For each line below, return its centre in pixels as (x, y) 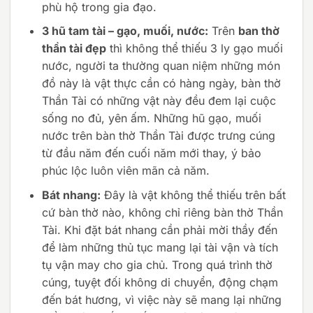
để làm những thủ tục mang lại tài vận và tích (160, 248)
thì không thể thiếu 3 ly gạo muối (194, 49)
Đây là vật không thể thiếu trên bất (193, 195)
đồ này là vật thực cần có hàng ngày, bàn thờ (161, 83)
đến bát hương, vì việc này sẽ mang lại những (161, 300)
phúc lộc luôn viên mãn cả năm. (125, 171)
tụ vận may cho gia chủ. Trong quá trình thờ (157, 265)
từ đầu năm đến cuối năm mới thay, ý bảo (151, 153)
